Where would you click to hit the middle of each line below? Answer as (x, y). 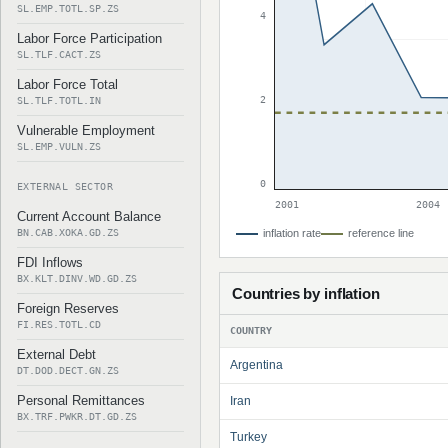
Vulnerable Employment (86, 130)
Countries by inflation (306, 293)
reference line (381, 233)
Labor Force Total (67, 84)
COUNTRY (251, 330)
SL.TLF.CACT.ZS (59, 54)
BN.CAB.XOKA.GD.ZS (68, 232)
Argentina (256, 365)
